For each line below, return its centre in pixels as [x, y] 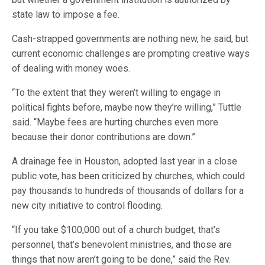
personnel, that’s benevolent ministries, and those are [122, 245]
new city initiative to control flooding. [88, 206]
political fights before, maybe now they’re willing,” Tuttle [127, 107]
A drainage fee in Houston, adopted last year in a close [125, 161]
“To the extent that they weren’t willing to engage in [117, 93]
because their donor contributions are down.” [104, 137]
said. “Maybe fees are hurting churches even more [115, 122]
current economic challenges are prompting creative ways [131, 54]
